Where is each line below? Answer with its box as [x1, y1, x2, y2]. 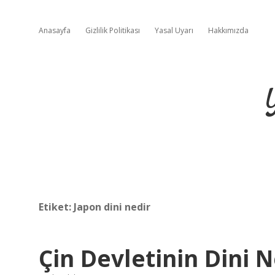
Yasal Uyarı [155, 25, 193, 36]
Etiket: [39, 200, 74, 214]
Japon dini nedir [74, 200, 150, 214]
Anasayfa [39, 25, 71, 36]
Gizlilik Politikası [85, 25, 140, 36]
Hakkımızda [208, 25, 249, 36]
